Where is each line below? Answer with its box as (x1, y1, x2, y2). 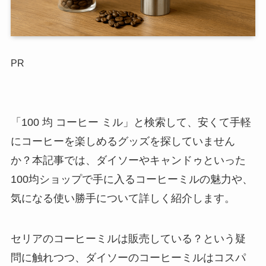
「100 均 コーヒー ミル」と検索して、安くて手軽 (10, 116, 251, 129)
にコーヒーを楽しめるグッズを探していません (10, 135, 235, 148)
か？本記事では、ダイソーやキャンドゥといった (10, 154, 246, 167)
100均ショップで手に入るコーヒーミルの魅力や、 (10, 173, 253, 186)
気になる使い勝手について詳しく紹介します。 (10, 192, 235, 205)
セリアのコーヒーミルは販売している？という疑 (10, 233, 246, 245)
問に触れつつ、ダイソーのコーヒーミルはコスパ (10, 252, 246, 264)
